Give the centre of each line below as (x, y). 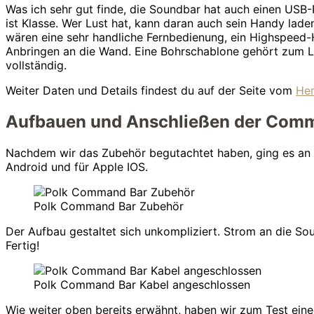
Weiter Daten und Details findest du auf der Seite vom (151, 91)
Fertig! (22, 245)
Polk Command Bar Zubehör (109, 206)
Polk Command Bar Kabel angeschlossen (142, 284)
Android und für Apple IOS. (77, 166)
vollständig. (36, 66)
